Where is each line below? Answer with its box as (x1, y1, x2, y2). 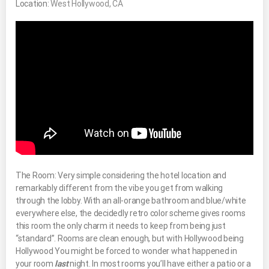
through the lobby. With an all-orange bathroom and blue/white (16, 195, 246, 205)
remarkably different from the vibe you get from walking (16, 183, 223, 193)
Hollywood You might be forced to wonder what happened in (16, 246, 237, 256)
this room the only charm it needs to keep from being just (16, 220, 226, 231)
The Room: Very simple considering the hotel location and (16, 170, 226, 180)
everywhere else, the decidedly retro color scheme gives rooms (16, 208, 246, 218)
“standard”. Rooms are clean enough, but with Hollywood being (16, 233, 244, 243)
